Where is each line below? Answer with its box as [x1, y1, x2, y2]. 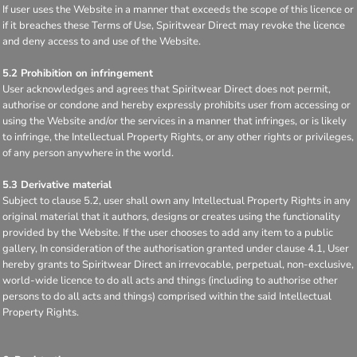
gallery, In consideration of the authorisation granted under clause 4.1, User [2, 241, 349, 256]
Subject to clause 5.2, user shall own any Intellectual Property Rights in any [2, 193, 351, 208]
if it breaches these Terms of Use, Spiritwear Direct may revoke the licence [2, 18, 345, 33]
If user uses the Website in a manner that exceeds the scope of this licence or [2, 2, 354, 17]
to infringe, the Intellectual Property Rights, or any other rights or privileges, [2, 129, 354, 144]
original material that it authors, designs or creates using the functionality [2, 209, 340, 224]
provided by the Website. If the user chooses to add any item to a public [2, 225, 333, 240]
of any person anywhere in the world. [2, 145, 174, 160]
